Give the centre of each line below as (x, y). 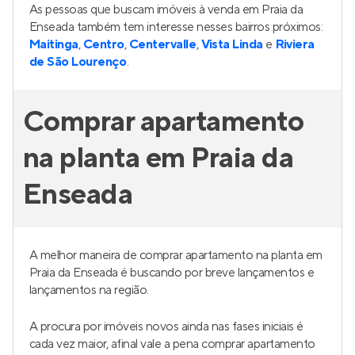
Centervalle (163, 44)
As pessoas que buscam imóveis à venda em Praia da (166, 10)
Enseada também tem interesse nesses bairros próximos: (176, 27)
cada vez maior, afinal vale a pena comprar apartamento (172, 344)
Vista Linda (232, 44)
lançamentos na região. (89, 290)
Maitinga (54, 44)
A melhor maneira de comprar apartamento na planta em (176, 255)
